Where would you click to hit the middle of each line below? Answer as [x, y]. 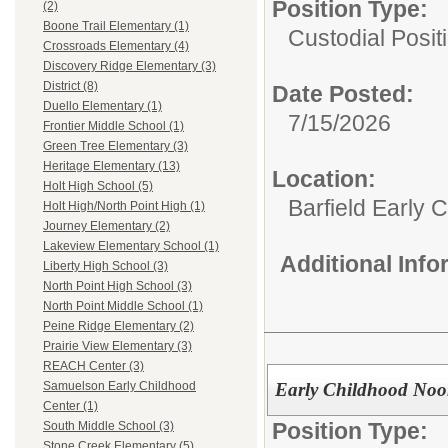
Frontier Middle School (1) [113, 126]
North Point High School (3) [117, 286]
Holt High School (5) [98, 186]
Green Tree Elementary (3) [115, 146]
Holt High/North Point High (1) [124, 206]
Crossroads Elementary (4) [116, 46]
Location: [324, 179]
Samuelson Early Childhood [119, 386]
